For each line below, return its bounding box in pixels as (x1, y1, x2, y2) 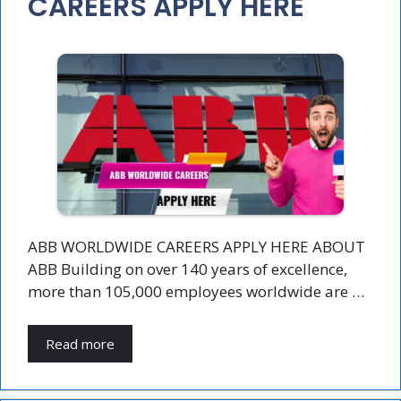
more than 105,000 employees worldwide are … (28, 280, 364, 302)
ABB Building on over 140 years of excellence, (28, 258, 351, 279)
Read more (46, 335, 115, 354)
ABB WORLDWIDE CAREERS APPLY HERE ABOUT (28, 235, 365, 257)
